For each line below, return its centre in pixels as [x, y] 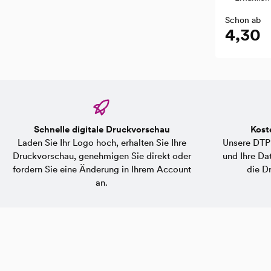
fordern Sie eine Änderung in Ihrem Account [102, 169]
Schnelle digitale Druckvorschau [102, 129]
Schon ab [243, 20]
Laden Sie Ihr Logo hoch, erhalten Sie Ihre [102, 143]
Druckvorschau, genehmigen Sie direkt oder [102, 156]
